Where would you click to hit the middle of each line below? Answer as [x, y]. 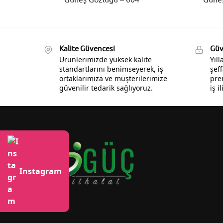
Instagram [41, 171]
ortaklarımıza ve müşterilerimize [113, 78]
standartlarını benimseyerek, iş [111, 69]
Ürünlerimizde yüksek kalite [106, 59]
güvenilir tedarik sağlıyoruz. [106, 88]
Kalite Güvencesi [87, 48]
